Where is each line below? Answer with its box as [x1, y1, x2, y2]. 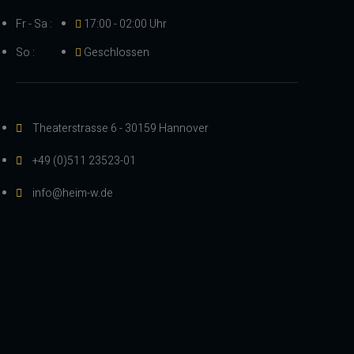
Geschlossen [84, 44, 149, 62]
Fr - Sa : [16, 16, 52, 33]
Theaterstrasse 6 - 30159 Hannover [32, 120, 209, 137]
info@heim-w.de [32, 185, 113, 202]
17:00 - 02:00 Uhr [84, 16, 167, 33]
